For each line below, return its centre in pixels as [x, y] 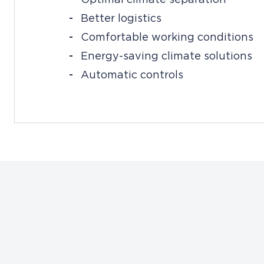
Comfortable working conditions [167, 37]
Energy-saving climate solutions [166, 56]
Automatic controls [132, 75]
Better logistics [121, 19]
